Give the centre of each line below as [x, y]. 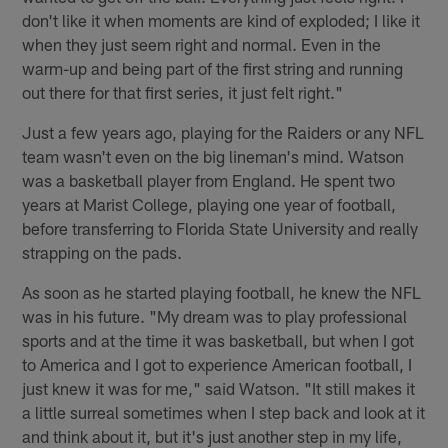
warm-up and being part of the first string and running [213, 68]
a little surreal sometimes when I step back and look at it [224, 412]
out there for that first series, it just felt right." [183, 92]
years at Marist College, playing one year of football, [209, 204]
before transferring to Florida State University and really [220, 228]
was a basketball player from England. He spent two [209, 180]
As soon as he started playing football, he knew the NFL [222, 292]
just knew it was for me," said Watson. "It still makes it [219, 388]
